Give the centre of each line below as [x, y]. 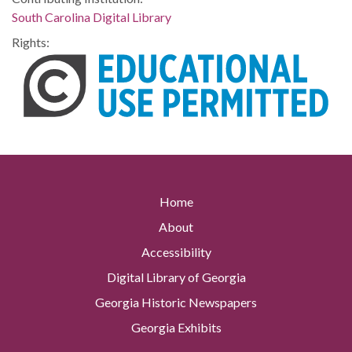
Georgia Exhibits [176, 328]
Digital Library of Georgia [176, 277]
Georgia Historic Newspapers [176, 302]
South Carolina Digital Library [92, 17]
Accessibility [176, 252]
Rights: [31, 42]
